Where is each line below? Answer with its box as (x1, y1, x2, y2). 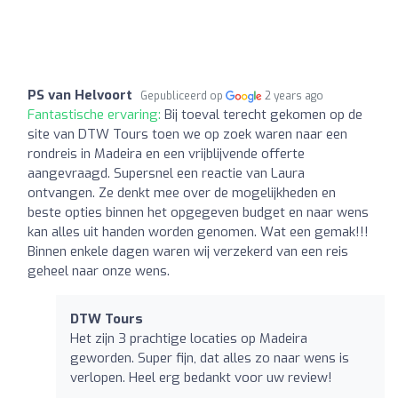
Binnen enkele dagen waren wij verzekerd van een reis (28, 242, 348, 260)
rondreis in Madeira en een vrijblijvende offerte (28, 144, 305, 163)
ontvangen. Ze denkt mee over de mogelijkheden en (28, 183, 336, 202)
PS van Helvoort (28, 85, 132, 104)
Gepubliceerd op (140, 88, 226, 103)
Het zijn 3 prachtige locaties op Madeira (70, 329, 307, 347)
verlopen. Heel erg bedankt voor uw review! (70, 368, 332, 386)
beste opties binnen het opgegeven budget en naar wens (28, 203, 369, 221)
